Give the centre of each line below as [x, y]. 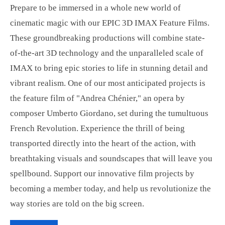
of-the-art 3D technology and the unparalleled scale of [107, 53]
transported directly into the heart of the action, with [103, 144]
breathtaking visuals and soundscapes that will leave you [111, 159]
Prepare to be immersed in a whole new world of [95, 8]
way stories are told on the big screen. [77, 204]
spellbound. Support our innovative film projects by [102, 174]
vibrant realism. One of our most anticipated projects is [108, 83]
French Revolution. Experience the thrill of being [97, 129]
